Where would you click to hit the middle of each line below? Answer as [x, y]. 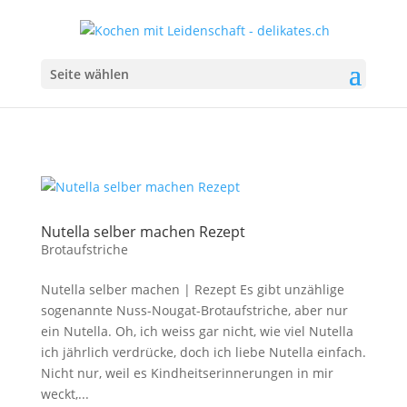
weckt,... [65, 394]
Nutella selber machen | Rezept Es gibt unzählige [192, 289]
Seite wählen [89, 74]
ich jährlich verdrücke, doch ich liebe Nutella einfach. [203, 352]
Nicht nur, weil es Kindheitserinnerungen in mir [187, 373]
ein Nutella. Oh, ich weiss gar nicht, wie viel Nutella [197, 331]
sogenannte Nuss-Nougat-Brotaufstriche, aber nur [194, 310]
